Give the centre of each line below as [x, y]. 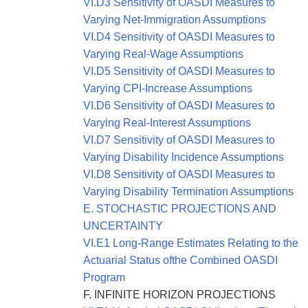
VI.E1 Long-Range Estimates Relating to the [191, 243]
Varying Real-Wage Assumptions [163, 54]
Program [104, 278]
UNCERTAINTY [123, 226]
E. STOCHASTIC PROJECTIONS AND [180, 209]
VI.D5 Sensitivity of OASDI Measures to [179, 71]
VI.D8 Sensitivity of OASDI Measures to [179, 175]
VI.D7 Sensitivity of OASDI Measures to [179, 140]
